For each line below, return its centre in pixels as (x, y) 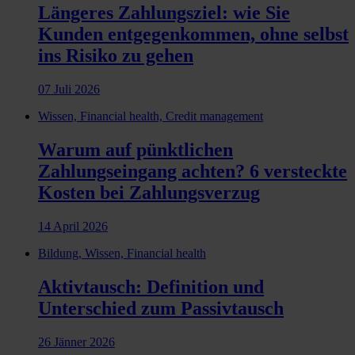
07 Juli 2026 (69, 89)
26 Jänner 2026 (76, 342)
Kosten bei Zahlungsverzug (149, 192)
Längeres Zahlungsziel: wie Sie (164, 12)
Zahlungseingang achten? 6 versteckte (193, 171)
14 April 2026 (73, 226)
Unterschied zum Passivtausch (161, 308)
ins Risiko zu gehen (116, 55)
